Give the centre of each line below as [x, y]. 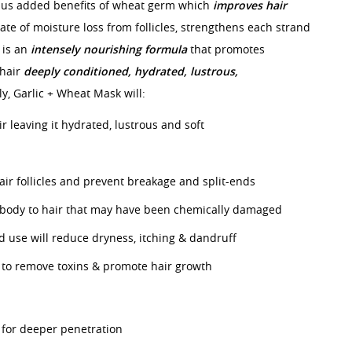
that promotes [226, 49]
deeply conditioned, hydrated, [105, 71]
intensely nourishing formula [109, 49]
